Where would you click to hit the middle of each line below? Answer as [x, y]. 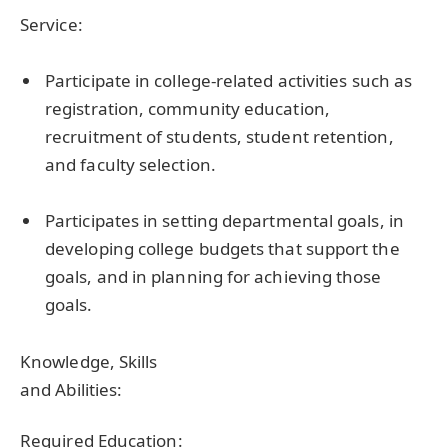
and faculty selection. [130, 165]
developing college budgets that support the [222, 249]
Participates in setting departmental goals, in [224, 221]
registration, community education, [187, 109]
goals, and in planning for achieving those [213, 277]
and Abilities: [71, 389]
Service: [51, 24]
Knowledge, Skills [89, 361]
